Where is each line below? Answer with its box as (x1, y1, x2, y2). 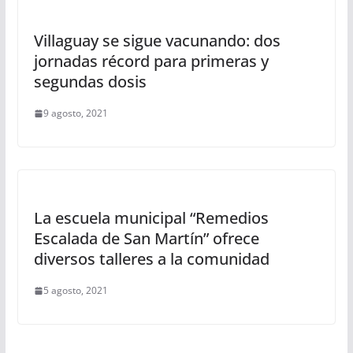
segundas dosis (33, 71, 147, 92)
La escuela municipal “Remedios (33, 207, 269, 229)
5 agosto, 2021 (43, 284, 108, 297)
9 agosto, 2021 (43, 106, 108, 120)
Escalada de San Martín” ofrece (33, 228, 259, 249)
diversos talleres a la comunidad (33, 248, 269, 269)
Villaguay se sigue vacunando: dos (33, 30, 281, 51)
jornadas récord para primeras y (33, 50, 269, 72)
